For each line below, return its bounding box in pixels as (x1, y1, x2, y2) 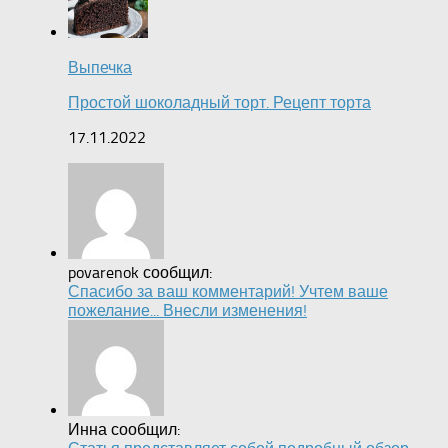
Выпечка (68, 58, 132, 78)
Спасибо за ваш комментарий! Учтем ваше (68, 282, 388, 302)
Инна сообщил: (68, 420, 180, 440)
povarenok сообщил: (68, 263, 212, 283)
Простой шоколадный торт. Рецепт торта (68, 93, 371, 113)
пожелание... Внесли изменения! (68, 301, 307, 321)
